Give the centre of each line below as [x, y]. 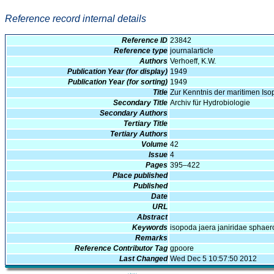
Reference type [141, 51]
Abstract [152, 217]
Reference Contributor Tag [121, 249]
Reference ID [145, 41]
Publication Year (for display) [117, 72]
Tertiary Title [146, 124]
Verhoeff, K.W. [193, 61]
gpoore [182, 249]
